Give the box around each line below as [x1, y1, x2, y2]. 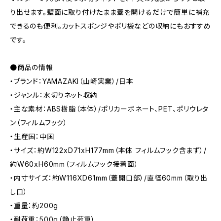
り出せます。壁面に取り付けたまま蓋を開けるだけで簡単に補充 [10, 8, 210, 17]
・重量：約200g [10, 201, 59, 210]
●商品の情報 [10, 63, 53, 72]
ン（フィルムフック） [10, 118, 68, 127]
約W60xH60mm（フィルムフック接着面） [10, 160, 139, 169]
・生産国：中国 [10, 132, 54, 141]
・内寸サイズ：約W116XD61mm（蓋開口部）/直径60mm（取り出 [10, 174, 208, 183]
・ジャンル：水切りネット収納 [10, 91, 98, 100]
